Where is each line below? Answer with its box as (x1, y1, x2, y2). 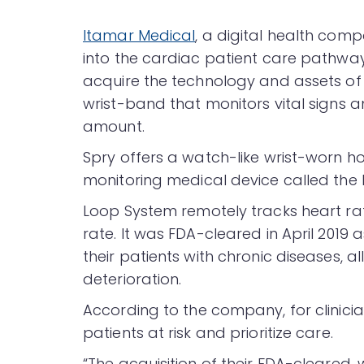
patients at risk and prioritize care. (83, 323, 333, 344)
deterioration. (83, 269, 182, 290)
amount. (83, 116, 145, 137)
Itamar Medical (83, 25, 196, 46)
